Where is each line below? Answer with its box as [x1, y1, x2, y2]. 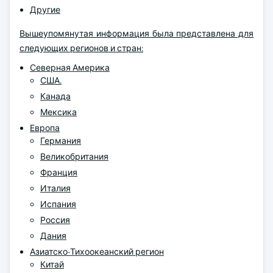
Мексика [40, 107, 77, 118]
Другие [30, 4, 60, 15]
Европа [30, 122, 60, 133]
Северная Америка [30, 62, 110, 73]
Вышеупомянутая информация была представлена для [19, 28, 253, 39]
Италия [40, 183, 71, 194]
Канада [40, 91, 71, 102]
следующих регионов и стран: [19, 43, 143, 54]
